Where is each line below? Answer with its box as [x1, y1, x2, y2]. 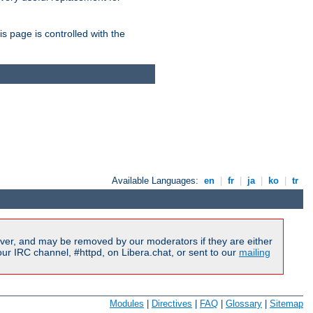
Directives [152, 298, 192, 309]
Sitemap [270, 298, 303, 309]
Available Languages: [112, 175, 202, 186]
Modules [110, 298, 144, 309]
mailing [239, 246, 270, 258]
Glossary [226, 298, 262, 309]
